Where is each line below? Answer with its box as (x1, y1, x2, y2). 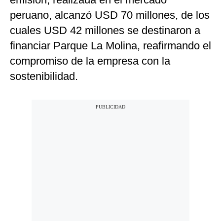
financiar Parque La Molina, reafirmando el (10, 39, 211, 52)
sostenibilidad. (10, 70, 78, 83)
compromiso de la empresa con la (10, 55, 170, 68)
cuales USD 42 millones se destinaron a (10, 24, 200, 37)
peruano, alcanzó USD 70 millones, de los (10, 9, 210, 22)
